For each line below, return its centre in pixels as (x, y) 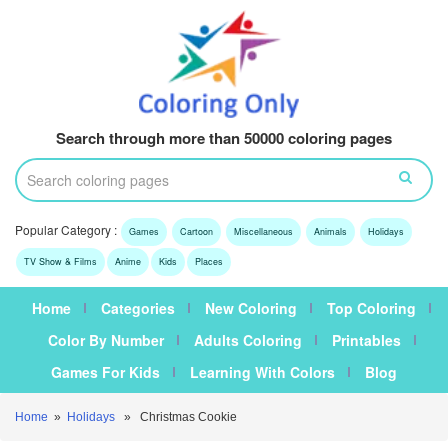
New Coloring (251, 308)
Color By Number (105, 340)
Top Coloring (371, 308)
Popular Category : (67, 230)
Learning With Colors (262, 372)
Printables (366, 340)
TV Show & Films (60, 262)
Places (209, 262)
